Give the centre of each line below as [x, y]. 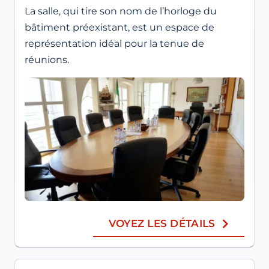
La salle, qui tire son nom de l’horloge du [121, 11]
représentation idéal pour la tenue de [114, 44]
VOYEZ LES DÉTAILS [162, 224]
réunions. [47, 60]
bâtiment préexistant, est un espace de [119, 28]
